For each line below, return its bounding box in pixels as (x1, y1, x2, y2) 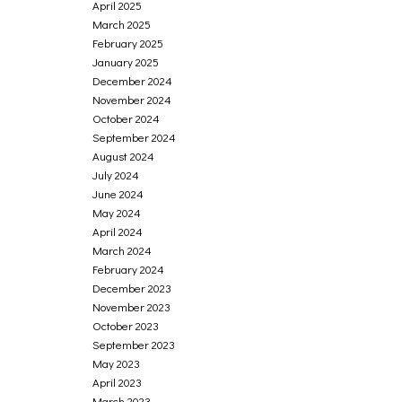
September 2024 (92, 129, 177, 144)
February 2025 (92, 35, 164, 50)
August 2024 (92, 148, 155, 163)
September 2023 (92, 336, 176, 352)
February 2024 (92, 261, 165, 276)
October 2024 (92, 110, 161, 126)
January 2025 (92, 54, 160, 69)
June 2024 (92, 186, 144, 201)
